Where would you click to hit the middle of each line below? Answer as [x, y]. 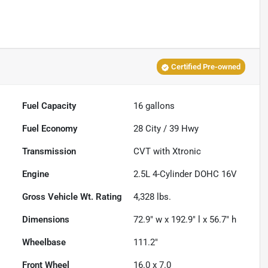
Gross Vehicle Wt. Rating [72, 197]
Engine [36, 174]
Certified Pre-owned [205, 67]
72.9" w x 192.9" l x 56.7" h [185, 220]
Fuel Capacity [49, 106]
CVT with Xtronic [167, 152]
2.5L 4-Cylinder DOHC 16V [185, 174]
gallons [159, 106]
